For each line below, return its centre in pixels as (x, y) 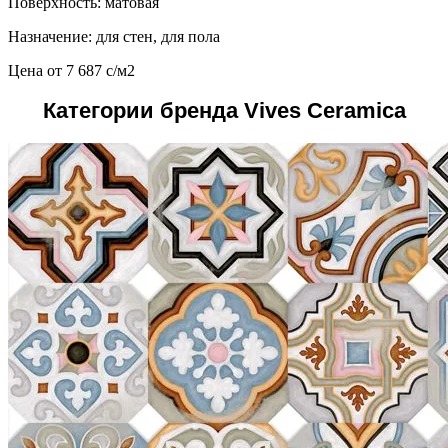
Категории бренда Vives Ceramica (224, 111)
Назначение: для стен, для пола (114, 37)
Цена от (37, 71)
